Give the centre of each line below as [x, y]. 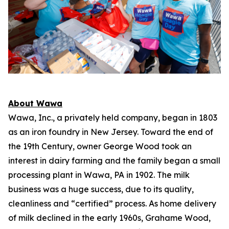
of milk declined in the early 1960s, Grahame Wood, [109, 218]
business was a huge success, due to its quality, [101, 189]
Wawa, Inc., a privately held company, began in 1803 [113, 118]
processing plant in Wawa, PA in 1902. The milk [99, 175]
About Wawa [35, 104]
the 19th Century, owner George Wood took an [100, 146]
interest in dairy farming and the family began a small [114, 161]
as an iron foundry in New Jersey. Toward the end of [111, 132]
